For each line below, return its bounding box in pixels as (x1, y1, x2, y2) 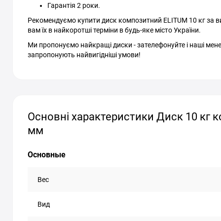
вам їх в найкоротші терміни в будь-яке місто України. (28, 26, 201, 34)
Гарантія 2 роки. (47, 1, 100, 9)
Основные (28, 150, 66, 159)
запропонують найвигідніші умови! (28, 51, 141, 59)
